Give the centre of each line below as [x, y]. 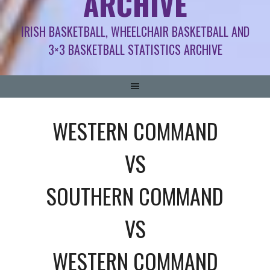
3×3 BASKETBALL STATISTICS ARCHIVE [135, 49]
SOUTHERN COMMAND [135, 195]
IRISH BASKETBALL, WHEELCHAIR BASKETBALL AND [135, 31]
